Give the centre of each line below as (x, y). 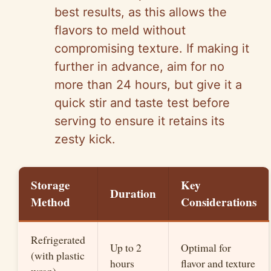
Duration (133, 194)
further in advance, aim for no (139, 67)
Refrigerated (58, 240)
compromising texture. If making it (152, 49)
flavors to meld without (120, 31)
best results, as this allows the (141, 12)
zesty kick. (85, 139)
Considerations (219, 202)
